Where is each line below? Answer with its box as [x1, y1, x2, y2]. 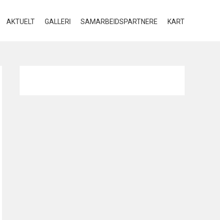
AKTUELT [6, 18, 35, 26]
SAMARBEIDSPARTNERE [81, 18, 158, 26]
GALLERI [45, 18, 71, 26]
